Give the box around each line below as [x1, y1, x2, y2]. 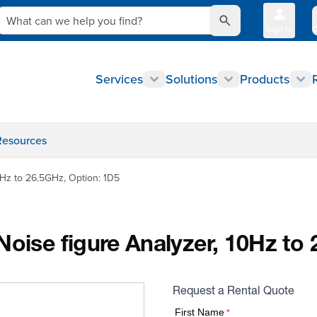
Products [240, 70, 289, 88]
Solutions [166, 70, 217, 88]
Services [96, 70, 143, 88]
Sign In [266, 23, 292, 35]
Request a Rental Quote [173, 287, 294, 298]
